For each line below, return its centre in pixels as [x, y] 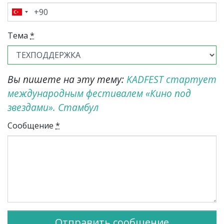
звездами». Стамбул [53, 107]
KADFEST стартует [171, 79]
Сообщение [31, 126]
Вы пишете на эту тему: [67, 79]
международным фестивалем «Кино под [99, 93]
